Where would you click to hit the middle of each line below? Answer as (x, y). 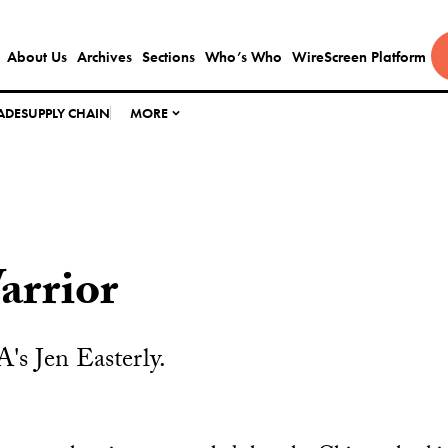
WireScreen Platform (358, 57)
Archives (104, 57)
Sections (168, 57)
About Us (36, 57)
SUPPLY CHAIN (66, 113)
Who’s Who (243, 57)
